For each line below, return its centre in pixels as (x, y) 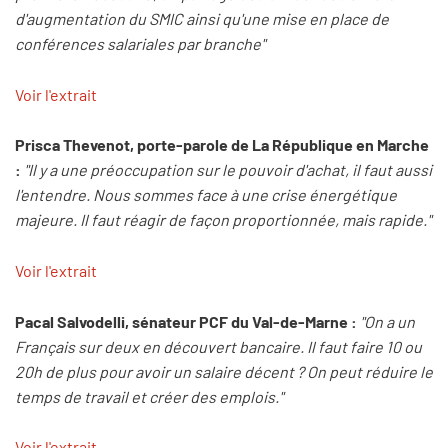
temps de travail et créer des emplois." (149, 396)
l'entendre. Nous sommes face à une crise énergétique (206, 195)
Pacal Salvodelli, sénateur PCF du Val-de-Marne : (186, 321)
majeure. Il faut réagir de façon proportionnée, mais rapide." (223, 220)
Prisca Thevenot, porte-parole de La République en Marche (222, 145)
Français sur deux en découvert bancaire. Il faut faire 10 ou (218, 346)
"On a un (387, 321)
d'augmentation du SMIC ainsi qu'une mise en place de (202, 19)
